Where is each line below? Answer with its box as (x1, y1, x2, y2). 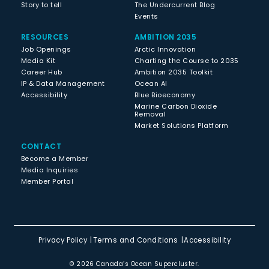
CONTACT (21, 141, 62, 151)
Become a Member (21, 153, 89, 163)
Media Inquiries (21, 165, 79, 175)
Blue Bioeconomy (134, 89, 196, 100)
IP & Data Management (21, 78, 105, 88)
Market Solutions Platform (134, 120, 228, 130)
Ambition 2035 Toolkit (134, 67, 213, 77)
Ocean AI (134, 78, 168, 88)
